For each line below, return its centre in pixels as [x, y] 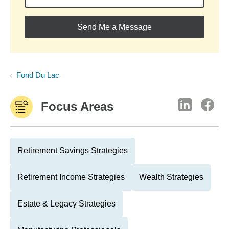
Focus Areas [77, 107]
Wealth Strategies [171, 177]
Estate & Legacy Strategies [66, 204]
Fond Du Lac [38, 75]
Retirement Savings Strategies [73, 151]
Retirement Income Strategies [71, 177]
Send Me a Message [114, 27]
